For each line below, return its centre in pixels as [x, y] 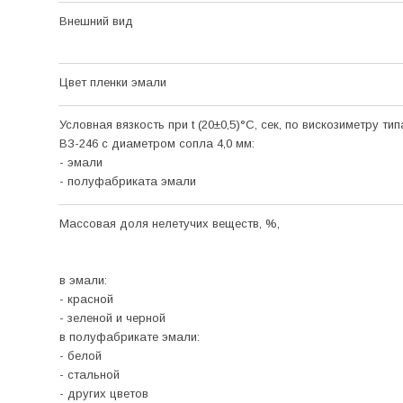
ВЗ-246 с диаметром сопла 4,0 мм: [158, 143]
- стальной [91, 374]
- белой [82, 355]
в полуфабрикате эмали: [131, 336]
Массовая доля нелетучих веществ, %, [171, 223]
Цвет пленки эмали [112, 82]
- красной [88, 299]
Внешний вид [96, 21]
